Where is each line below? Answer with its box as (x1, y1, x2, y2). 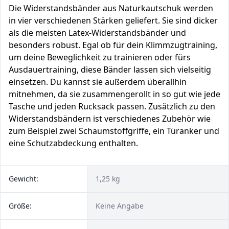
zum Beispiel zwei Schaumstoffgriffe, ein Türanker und (9, 125, 219, 136)
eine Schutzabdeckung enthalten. (9, 138, 138, 149)
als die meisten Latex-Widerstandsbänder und (9, 27, 186, 38)
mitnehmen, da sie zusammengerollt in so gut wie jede (9, 88, 220, 100)
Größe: (9, 201, 32, 211)
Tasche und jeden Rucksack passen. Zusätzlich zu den (9, 101, 215, 112)
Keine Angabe (96, 201, 144, 211)
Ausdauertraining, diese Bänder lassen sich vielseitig (9, 64, 211, 75)
